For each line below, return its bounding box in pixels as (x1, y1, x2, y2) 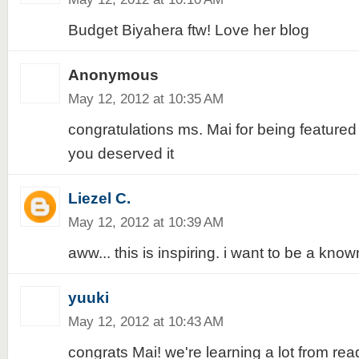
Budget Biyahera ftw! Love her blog (67, 22, 309, 38)
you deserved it (67, 145, 174, 162)
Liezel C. (67, 190, 131, 207)
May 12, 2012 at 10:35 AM (67, 91, 224, 107)
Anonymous (67, 67, 159, 83)
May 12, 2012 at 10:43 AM (67, 313, 224, 329)
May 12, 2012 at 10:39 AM (67, 214, 224, 230)
